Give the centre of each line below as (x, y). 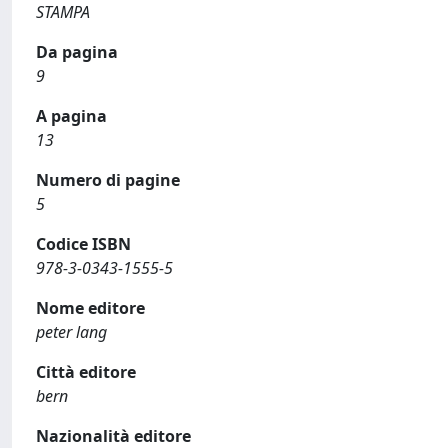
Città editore (86, 372)
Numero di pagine (108, 180)
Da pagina (77, 52)
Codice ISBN (83, 244)
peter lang (71, 332)
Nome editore (90, 308)
